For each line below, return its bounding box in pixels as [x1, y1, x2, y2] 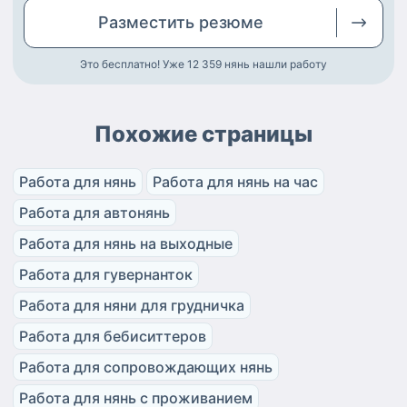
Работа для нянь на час [153, 173, 318, 192]
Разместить [97, 13, 199, 33]
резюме [198, 13, 263, 33]
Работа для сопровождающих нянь [19, 358, 273, 377]
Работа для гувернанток [19, 265, 193, 284]
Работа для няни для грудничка [19, 296, 244, 315]
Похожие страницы [94, 121, 313, 148]
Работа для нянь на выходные [19, 234, 233, 253]
